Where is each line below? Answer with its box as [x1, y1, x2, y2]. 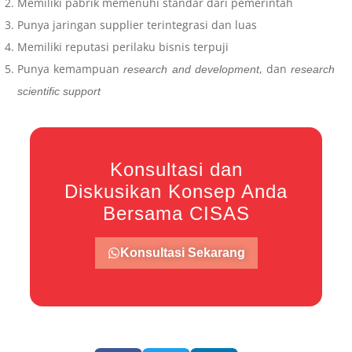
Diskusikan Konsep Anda [64, 181, 288, 203]
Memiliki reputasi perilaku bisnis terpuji [17, 39, 229, 55]
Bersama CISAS [102, 203, 250, 225]
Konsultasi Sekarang [119, 246, 245, 260]
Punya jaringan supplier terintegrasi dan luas [17, 17, 258, 33]
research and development [123, 63, 259, 76]
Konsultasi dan [109, 159, 243, 181]
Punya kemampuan [17, 61, 124, 77]
